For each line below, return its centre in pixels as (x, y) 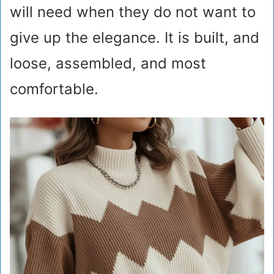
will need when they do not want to (133, 12)
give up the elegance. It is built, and (135, 38)
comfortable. (54, 89)
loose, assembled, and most (108, 64)
